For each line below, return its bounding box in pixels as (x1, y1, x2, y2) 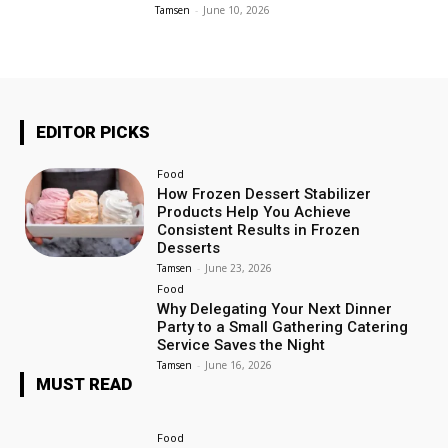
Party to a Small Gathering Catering (157, 318, 409, 337)
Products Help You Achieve (157, 202, 352, 221)
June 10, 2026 (203, 3, 271, 18)
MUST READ (36, 374, 132, 395)
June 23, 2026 (205, 260, 273, 275)
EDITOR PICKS (36, 121, 150, 142)
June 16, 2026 (205, 358, 273, 373)
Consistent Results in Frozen (157, 220, 361, 239)
